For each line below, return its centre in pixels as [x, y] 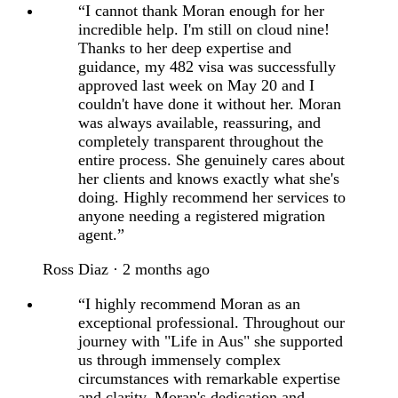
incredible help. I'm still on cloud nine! [204, 30]
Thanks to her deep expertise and [185, 48]
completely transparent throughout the [201, 142]
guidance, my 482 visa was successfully [207, 67]
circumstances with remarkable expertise [209, 379]
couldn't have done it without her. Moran [210, 104]
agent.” [101, 235]
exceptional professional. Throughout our [211, 323]
